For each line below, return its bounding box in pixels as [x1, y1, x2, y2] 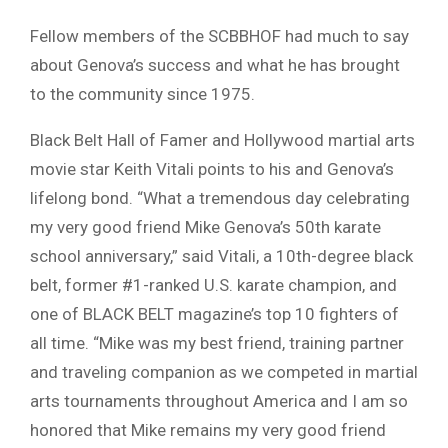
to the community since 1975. [30, 83, 255, 104]
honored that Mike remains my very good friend [30, 419, 386, 440]
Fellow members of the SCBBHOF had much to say [30, 25, 409, 46]
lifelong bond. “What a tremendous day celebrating [30, 187, 410, 208]
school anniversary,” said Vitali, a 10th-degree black [30, 245, 413, 266]
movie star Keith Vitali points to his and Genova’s [30, 158, 394, 179]
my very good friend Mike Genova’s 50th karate [30, 216, 381, 237]
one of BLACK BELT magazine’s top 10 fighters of [30, 303, 399, 324]
